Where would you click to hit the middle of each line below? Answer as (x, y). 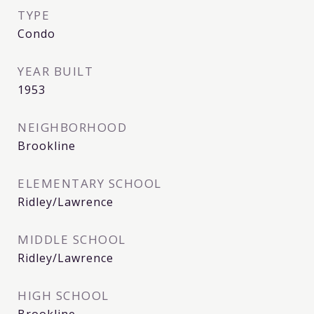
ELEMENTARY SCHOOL (90, 184)
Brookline (47, 146)
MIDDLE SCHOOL (72, 240)
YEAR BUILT (55, 71)
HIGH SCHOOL (63, 296)
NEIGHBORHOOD (72, 128)
